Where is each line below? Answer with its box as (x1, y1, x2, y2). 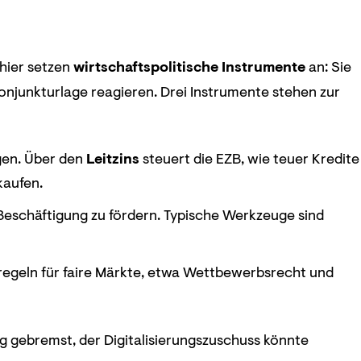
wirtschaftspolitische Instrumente (73, 56, 305, 77)
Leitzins (86, 148, 140, 168)
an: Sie (305, 56, 351, 77)
